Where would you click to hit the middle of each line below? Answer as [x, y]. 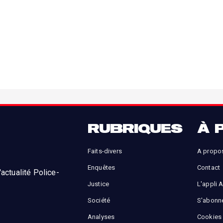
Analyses [101, 217]
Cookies [210, 217]
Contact [209, 168]
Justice [99, 184]
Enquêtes [102, 168]
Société [99, 201]
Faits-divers [105, 151]
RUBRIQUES [135, 128]
